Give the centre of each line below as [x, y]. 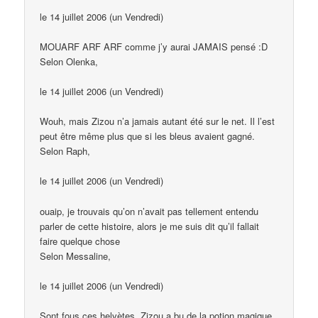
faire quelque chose [80, 241]
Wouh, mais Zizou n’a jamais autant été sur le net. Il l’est [158, 121]
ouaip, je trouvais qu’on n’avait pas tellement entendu [149, 211]
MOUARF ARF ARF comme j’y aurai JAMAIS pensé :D [154, 47]
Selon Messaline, [76, 256]
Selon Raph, [65, 151]
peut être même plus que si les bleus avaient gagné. [148, 136]
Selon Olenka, [69, 62]
